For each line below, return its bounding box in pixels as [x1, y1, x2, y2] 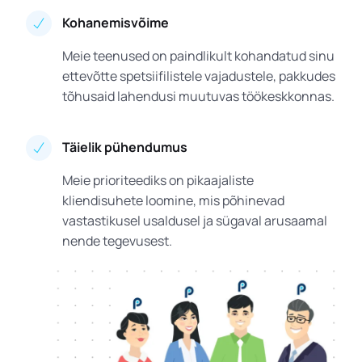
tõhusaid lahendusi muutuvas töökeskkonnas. [62, 86, 335, 105]
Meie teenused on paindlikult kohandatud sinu [62, 46, 335, 65]
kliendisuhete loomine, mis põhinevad [62, 191, 285, 209]
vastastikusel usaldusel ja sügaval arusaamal [62, 211, 328, 229]
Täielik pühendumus [62, 137, 188, 156]
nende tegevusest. [62, 231, 173, 250]
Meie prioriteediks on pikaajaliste [62, 170, 255, 189]
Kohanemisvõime [62, 13, 170, 32]
